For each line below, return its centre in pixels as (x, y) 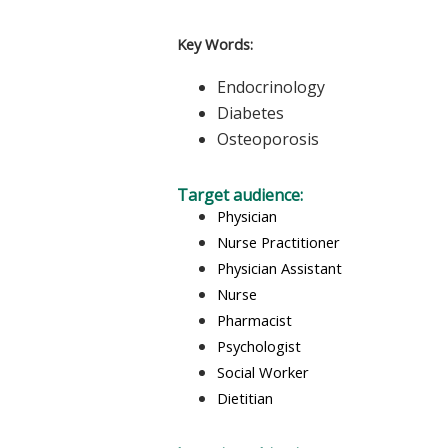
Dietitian (253, 397)
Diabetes (250, 112)
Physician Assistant (279, 267)
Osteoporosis (268, 138)
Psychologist (259, 345)
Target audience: (242, 194)
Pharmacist (254, 319)
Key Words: (215, 44)
